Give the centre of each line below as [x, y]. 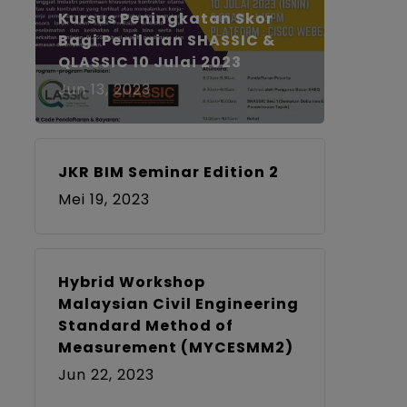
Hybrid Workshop [131, 282]
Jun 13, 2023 [104, 89]
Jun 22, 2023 [106, 374]
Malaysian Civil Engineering [178, 303]
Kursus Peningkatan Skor [165, 18]
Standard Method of [145, 325]
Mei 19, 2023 [104, 199]
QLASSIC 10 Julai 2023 [149, 62]
